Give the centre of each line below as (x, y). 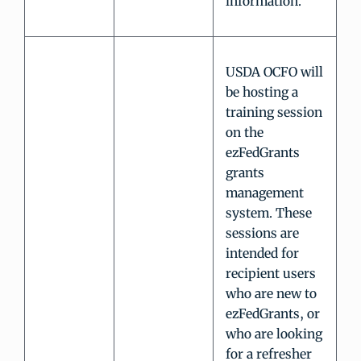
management (265, 193)
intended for (262, 253)
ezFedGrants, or (273, 314)
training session (274, 112)
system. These (269, 213)
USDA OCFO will (274, 72)
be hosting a (262, 92)
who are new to (271, 294)
